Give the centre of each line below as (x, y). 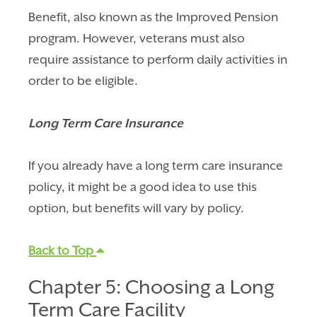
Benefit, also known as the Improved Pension (154, 17)
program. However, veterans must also (137, 38)
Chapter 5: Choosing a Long (152, 286)
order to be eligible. (85, 80)
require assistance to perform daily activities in (158, 59)
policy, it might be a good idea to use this (143, 186)
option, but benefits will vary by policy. (137, 208)
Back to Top (63, 250)
